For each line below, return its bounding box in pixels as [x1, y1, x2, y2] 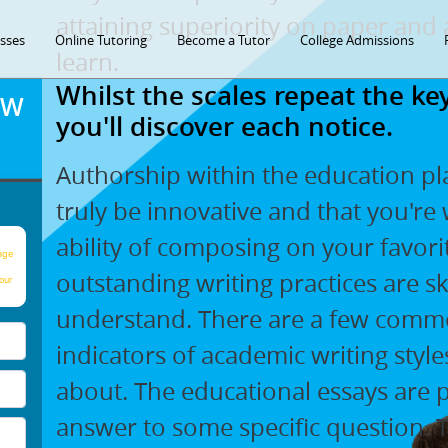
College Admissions [300, 31, 415, 49]
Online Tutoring [55, 31, 148, 49]
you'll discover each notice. [56, 108, 394, 144]
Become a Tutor [177, 31, 271, 49]
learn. [56, 45, 120, 78]
